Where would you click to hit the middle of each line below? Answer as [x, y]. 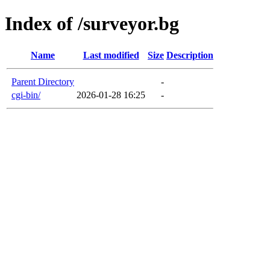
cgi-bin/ [26, 95]
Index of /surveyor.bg [92, 24]
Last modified [111, 55]
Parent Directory [43, 81]
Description [190, 55]
